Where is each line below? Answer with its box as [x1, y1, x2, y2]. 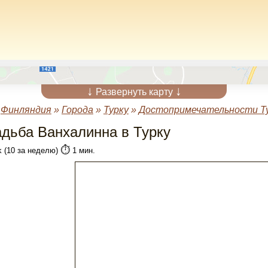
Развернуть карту [93, 87, 175, 97]
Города [61, 105, 93, 115]
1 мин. [69, 146, 95, 155]
